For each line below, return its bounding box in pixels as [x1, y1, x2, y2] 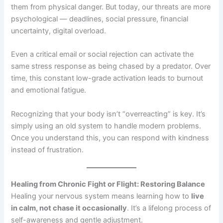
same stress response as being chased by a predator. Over [11, 62, 211, 71]
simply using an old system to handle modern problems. [11, 121, 202, 130]
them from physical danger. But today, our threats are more [11, 2, 211, 11]
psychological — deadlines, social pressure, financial [11, 14, 189, 23]
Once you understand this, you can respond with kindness [11, 133, 210, 142]
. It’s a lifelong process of [127, 204, 212, 213]
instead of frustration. [11, 145, 84, 154]
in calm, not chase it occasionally [11, 204, 127, 213]
